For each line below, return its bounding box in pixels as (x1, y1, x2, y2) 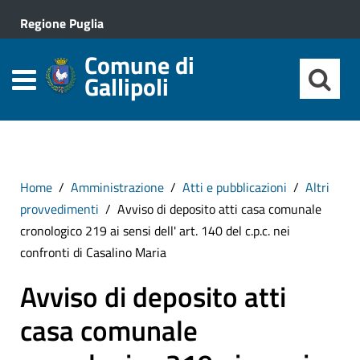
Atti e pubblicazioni (182, 178, 287, 197)
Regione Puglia (20, 14, 104, 33)
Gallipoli (84, 68, 169, 105)
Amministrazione (71, 178, 164, 197)
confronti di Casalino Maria (20, 243, 166, 262)
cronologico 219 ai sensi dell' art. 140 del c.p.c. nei (20, 221, 290, 240)
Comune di (84, 47, 194, 84)
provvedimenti (20, 199, 99, 219)
